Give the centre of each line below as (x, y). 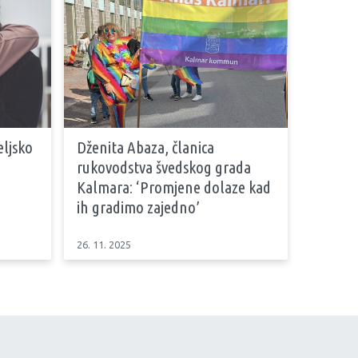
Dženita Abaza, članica (145, 147)
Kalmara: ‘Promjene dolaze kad (174, 187)
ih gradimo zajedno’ (138, 207)
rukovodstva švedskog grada (164, 167)
